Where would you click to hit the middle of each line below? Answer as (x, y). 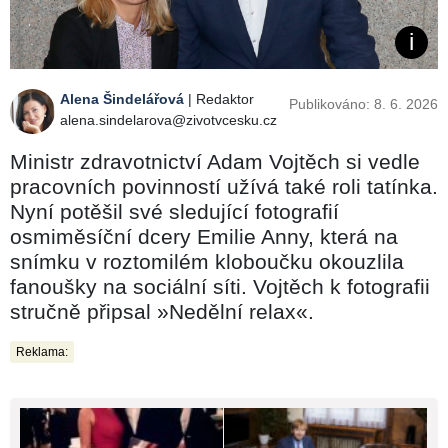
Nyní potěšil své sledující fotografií (174, 211)
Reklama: (42, 351)
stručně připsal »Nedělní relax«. (162, 311)
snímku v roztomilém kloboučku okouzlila (207, 261)
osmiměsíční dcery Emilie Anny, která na (204, 236)
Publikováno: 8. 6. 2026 (363, 103)
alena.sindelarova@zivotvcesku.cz (168, 119)
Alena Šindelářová (122, 98)
